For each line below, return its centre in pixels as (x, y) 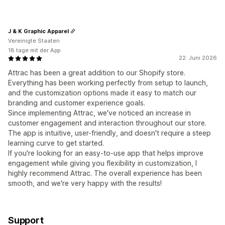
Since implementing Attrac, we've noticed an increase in (99, 113)
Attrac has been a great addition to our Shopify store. (97, 73)
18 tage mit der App (34, 50)
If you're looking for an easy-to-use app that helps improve (106, 153)
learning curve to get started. (56, 143)
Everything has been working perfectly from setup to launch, (108, 83)
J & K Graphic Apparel (38, 31)
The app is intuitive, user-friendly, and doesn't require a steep (109, 133)
